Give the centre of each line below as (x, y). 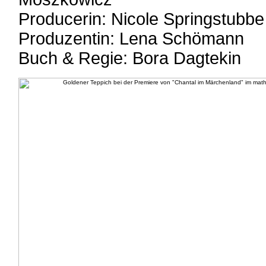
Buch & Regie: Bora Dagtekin (130, 58)
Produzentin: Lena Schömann (131, 39)
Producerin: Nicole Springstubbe (141, 19)
